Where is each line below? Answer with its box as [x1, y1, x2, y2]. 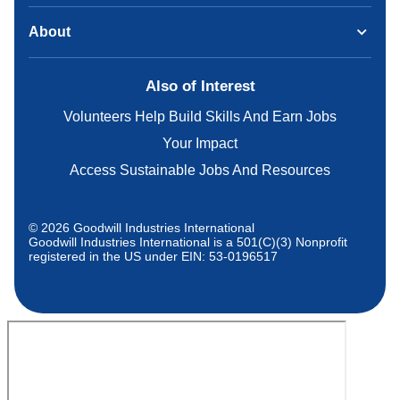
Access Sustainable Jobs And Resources [70, 162, 330, 179]
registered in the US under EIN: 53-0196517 [29, 249, 278, 264]
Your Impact [162, 136, 237, 152]
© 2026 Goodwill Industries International [29, 221, 254, 236]
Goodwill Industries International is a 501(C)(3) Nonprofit [29, 235, 347, 250]
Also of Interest [145, 78, 255, 96]
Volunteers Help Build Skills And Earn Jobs [63, 109, 337, 125]
